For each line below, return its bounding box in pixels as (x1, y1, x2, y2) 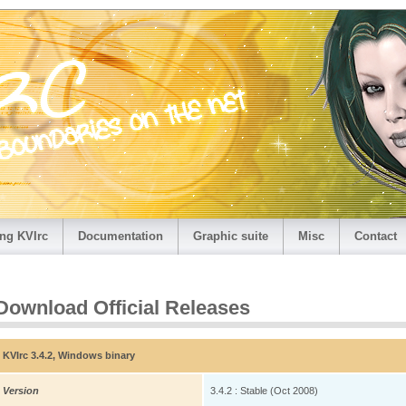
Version (3, 385, 39, 397)
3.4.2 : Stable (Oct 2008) (210, 385, 318, 397)
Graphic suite (193, 229, 268, 243)
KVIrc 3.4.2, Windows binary (3, 350, 135, 362)
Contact (354, 229, 397, 243)
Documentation (78, 229, 163, 243)
